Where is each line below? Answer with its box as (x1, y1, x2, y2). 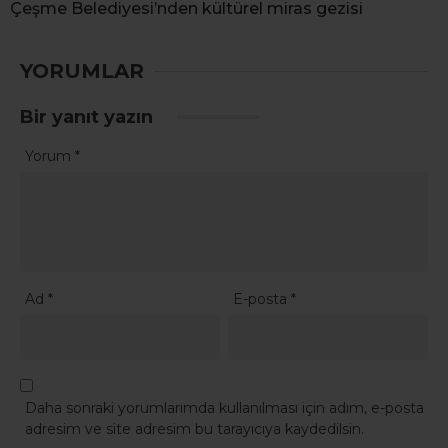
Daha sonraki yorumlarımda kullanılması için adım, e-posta (25, 398, 424, 417)
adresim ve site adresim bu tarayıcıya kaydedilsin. (25, 419, 364, 438)
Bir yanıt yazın (20, 106, 158, 129)
